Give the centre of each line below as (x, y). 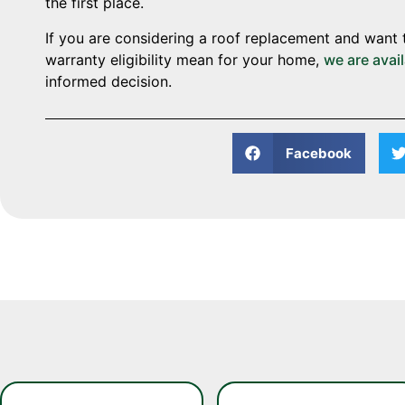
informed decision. (108, 81)
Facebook (318, 153)
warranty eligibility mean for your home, (184, 59)
